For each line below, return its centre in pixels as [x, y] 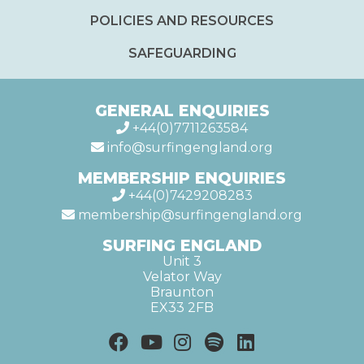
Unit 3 [182, 262]
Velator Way [182, 277]
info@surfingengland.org [188, 148]
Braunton [182, 292]
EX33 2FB [182, 308]
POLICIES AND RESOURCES [182, 21]
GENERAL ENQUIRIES [182, 111]
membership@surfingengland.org [188, 215]
